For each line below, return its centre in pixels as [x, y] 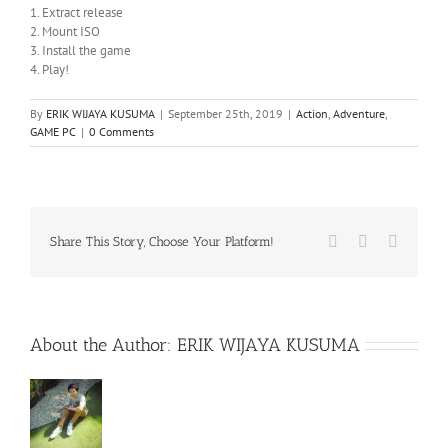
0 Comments [121, 131]
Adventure [359, 113]
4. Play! [49, 69]
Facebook [368, 240]
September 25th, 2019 [225, 113]
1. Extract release [76, 12]
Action [312, 113]
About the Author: [103, 344]
